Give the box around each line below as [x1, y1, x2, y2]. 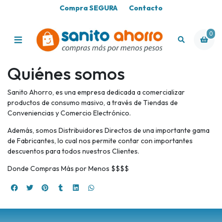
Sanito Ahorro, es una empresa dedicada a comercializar [7, 88, 185, 97]
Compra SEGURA [59, 3, 117, 13]
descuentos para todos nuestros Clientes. [7, 147, 139, 156]
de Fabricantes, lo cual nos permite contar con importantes [7, 136, 193, 146]
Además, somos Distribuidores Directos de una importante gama [7, 126, 210, 135]
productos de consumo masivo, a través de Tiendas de [7, 98, 178, 108]
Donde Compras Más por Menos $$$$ [7, 164, 129, 173]
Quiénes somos [7, 62, 125, 85]
